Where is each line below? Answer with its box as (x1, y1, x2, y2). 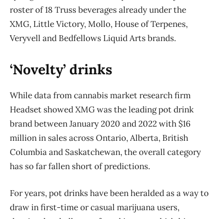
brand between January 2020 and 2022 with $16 (10, 118, 191, 129)
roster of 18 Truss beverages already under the (10, 4, 186, 15)
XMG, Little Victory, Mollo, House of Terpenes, (10, 18, 188, 29)
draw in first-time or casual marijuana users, (10, 201, 179, 213)
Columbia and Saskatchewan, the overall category (10, 146, 201, 157)
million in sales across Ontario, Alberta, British (10, 132, 188, 143)
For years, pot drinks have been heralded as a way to (10, 187, 209, 198)
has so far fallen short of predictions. (10, 160, 150, 172)
